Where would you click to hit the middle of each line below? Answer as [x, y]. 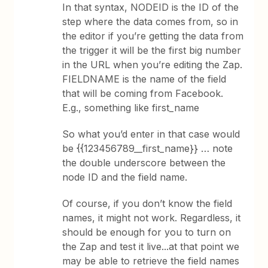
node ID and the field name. [125, 177]
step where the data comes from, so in [150, 22]
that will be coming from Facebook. [143, 94]
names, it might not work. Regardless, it [152, 218]
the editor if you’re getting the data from [153, 36]
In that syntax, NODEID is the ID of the [151, 7]
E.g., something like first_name [131, 108]
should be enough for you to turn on [147, 232]
